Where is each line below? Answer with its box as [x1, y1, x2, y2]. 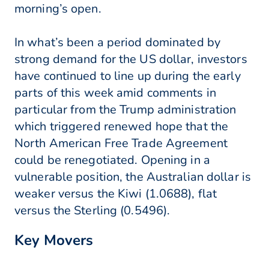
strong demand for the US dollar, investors [14, 51, 247, 68]
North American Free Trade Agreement [14, 135, 228, 152]
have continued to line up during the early [14, 68, 241, 85]
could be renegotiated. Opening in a [14, 152, 210, 169]
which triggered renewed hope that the [14, 118, 229, 135]
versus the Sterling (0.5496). [14, 202, 171, 219]
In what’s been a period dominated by [14, 34, 221, 51]
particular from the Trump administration [14, 101, 237, 118]
